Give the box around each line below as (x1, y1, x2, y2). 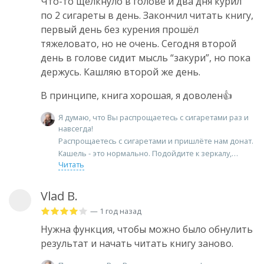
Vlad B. (41, 187, 78, 204)
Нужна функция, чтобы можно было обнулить (41, 222, 253, 236)
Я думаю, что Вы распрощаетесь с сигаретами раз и (58, 112, 249, 123)
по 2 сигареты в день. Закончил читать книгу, (41, 9, 253, 22)
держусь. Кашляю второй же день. (41, 65, 200, 79)
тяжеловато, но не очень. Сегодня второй (41, 37, 236, 51)
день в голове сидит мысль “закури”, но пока (41, 51, 250, 65)
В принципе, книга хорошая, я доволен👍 (41, 89, 232, 103)
